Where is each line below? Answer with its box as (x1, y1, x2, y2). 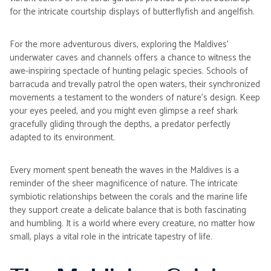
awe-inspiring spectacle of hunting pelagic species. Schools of (10, 64, 248, 79)
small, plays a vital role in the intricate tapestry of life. (10, 229, 212, 244)
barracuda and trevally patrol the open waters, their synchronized (10, 77, 260, 92)
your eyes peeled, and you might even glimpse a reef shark (10, 103, 238, 119)
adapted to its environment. (10, 130, 115, 145)
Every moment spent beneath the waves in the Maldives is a (10, 163, 239, 178)
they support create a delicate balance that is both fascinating (10, 203, 246, 218)
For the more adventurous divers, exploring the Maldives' (10, 37, 229, 52)
